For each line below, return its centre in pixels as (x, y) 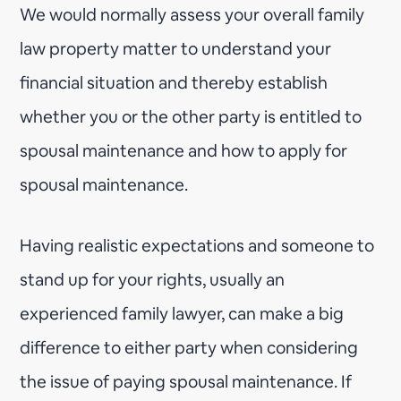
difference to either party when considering (189, 347)
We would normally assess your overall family (192, 14)
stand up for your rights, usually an (153, 279)
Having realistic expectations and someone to (197, 245)
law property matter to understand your (176, 48)
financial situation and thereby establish (174, 82)
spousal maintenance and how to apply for (184, 150)
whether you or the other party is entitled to (191, 116)
